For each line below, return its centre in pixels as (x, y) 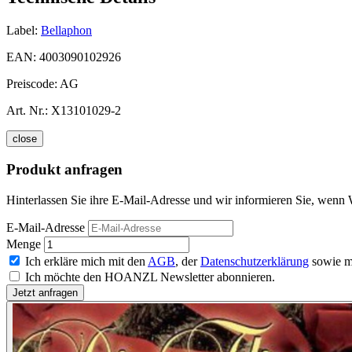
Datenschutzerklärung (255, 262)
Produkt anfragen (64, 170)
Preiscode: (33, 83)
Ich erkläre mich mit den (86, 262)
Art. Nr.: (27, 110)
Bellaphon (66, 30)
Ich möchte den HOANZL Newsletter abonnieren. (150, 277)
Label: (22, 30)
